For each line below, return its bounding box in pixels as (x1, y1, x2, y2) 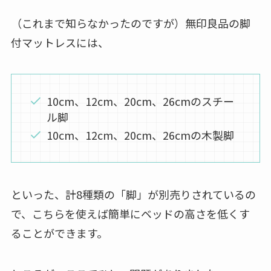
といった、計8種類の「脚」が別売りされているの (10, 186, 256, 202)
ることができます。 (10, 224, 108, 241)
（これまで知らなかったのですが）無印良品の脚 (10, 15, 250, 31)
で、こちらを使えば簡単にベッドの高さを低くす (10, 205, 250, 221)
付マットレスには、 (10, 34, 109, 50)
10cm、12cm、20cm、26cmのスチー (47, 93, 235, 109)
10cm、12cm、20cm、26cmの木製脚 (47, 127, 235, 143)
